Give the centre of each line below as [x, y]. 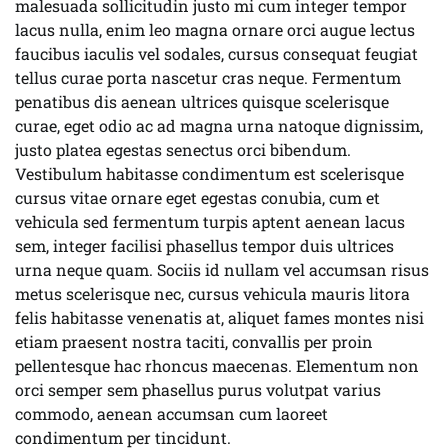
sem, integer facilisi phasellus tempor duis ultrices [204, 245]
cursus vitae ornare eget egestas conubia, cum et [197, 197]
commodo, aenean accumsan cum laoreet [171, 413]
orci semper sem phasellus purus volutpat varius [198, 389]
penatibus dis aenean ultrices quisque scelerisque [202, 101]
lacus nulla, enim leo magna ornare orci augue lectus [215, 29]
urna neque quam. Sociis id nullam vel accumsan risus [222, 269]
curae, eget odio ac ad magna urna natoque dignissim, [219, 125]
